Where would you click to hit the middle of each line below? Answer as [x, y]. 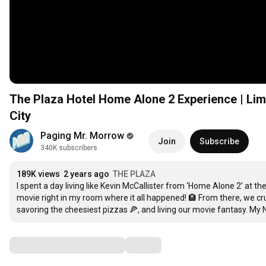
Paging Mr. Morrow [82, 136]
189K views [38, 174]
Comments [39, 245]
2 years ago [86, 174]
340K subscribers [69, 148]
